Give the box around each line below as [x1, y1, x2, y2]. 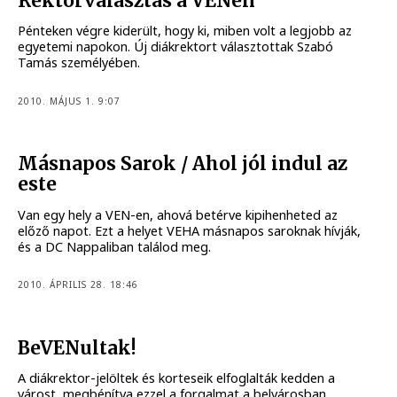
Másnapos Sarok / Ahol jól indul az [18, 152, 348, 176]
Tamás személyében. [18, 54, 141, 72]
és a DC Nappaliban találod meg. [18, 237, 212, 255]
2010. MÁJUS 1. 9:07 [18, 94, 121, 107]
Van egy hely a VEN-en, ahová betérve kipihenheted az [18, 206, 339, 223]
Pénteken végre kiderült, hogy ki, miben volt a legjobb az [18, 22, 353, 40]
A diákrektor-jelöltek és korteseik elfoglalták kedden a [18, 370, 336, 387]
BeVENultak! [18, 336, 137, 360]
